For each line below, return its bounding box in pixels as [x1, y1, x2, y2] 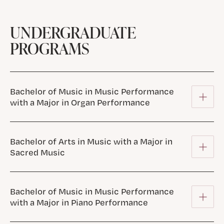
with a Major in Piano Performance [9, 196, 148, 207]
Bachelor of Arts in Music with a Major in [9, 135, 172, 146]
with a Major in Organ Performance [9, 96, 150, 107]
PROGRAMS [9, 37, 89, 60]
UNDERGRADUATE [9, 21, 136, 44]
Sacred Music [9, 146, 65, 157]
